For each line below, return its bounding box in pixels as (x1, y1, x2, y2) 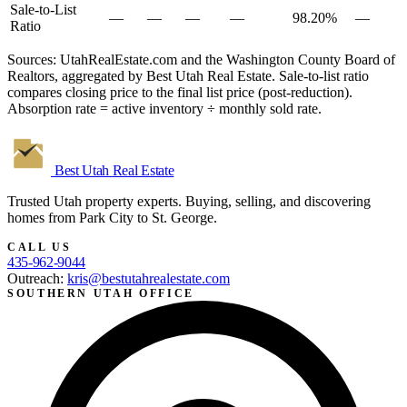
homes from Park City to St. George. (7, 209, 217, 225)
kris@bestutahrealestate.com (67, 270, 230, 286)
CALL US (7, 240, 72, 253)
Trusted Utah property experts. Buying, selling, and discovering (7, 193, 371, 209)
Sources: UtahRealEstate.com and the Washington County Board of (7, 51, 395, 67)
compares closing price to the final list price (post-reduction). (7, 84, 352, 100)
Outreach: (7, 270, 67, 286)
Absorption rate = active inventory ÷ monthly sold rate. (7, 100, 322, 116)
